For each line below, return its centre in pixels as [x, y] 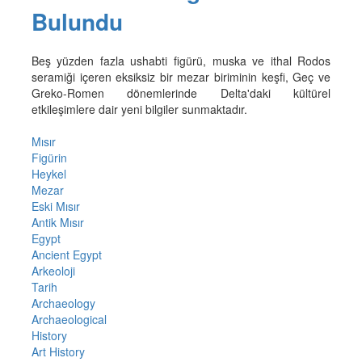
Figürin [49, 158]
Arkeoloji [53, 271]
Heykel [48, 174]
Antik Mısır [57, 223]
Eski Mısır [55, 206]
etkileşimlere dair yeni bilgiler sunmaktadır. [139, 109]
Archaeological [69, 320]
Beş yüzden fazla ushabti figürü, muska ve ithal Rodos [181, 61]
